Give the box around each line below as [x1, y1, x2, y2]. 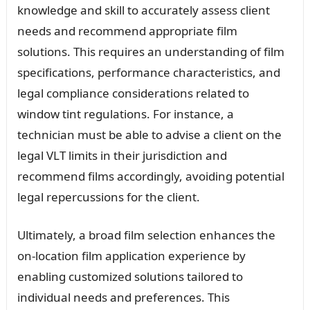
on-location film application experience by [17, 247, 246, 264]
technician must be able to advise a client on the [17, 126, 282, 143]
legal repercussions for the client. [17, 188, 200, 205]
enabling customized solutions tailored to [17, 268, 243, 284]
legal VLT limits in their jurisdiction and [17, 147, 227, 163]
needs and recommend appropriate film [17, 22, 237, 39]
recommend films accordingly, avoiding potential [17, 167, 284, 184]
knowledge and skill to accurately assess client [17, 1, 270, 18]
